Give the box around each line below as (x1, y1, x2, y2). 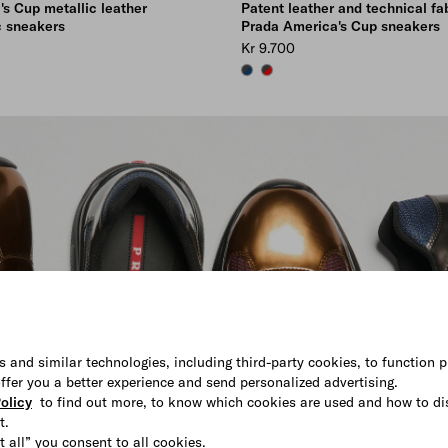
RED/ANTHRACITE (259, 63, 363, 79)
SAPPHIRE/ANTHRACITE (239, 63, 376, 79)
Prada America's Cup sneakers (240, 16, 440, 35)
